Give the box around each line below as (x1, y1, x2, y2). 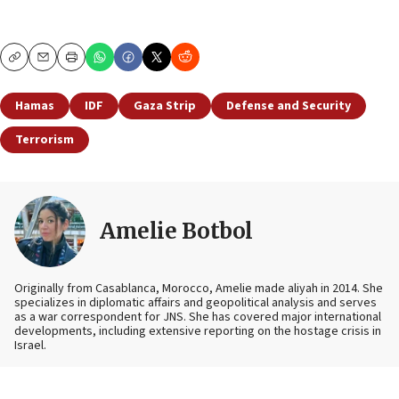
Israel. (14, 336, 46, 354)
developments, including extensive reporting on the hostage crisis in (14, 322, 381, 340)
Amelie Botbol (100, 216, 253, 245)
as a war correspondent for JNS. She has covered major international (14, 307, 381, 326)
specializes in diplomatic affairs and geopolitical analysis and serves (14, 293, 377, 312)
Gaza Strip (134, 96, 196, 115)
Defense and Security (226, 96, 351, 115)
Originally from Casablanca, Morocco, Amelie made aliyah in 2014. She (14, 279, 383, 297)
